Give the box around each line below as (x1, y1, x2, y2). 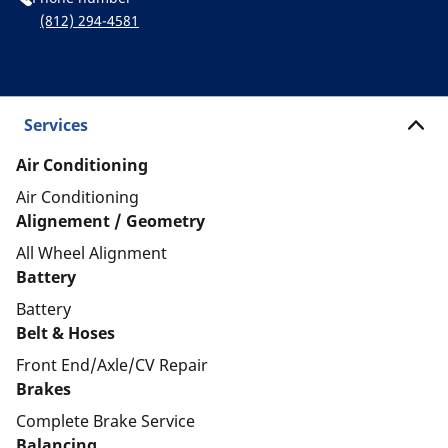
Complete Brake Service (16, 410, 195, 432)
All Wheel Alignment (16, 242, 167, 264)
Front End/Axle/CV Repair (16, 354, 208, 376)
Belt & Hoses (16, 322, 115, 344)
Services (24, 114, 88, 136)
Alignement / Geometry (16, 210, 205, 232)
